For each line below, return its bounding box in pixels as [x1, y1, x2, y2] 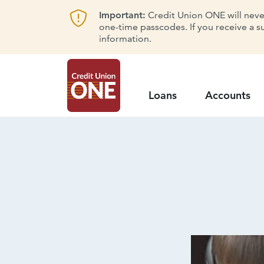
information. [98, 33, 151, 44]
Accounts [205, 88, 250, 102]
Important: [98, 9, 146, 21]
